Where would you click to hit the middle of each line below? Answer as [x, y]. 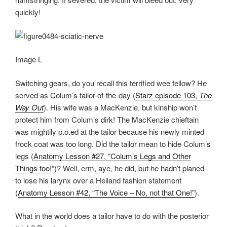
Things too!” [35, 168]
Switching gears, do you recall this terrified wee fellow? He [111, 83]
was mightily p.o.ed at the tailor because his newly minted [110, 131]
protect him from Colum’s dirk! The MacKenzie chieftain [107, 119]
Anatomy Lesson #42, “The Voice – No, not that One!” [106, 192]
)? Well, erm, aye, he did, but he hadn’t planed [129, 168]
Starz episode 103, [167, 95]
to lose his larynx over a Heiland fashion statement [98, 180]
